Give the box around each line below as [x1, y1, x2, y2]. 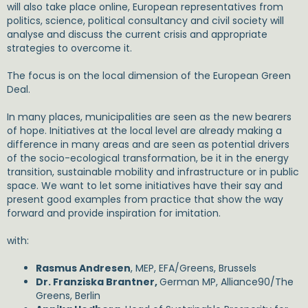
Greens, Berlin [36, 289, 100, 302]
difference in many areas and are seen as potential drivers [7, 137, 289, 151]
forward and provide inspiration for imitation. [7, 206, 221, 220]
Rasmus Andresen [36, 261, 131, 275]
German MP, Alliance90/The [159, 275, 294, 289]
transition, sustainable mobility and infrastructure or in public [7, 165, 299, 179]
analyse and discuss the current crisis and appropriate [7, 27, 267, 41]
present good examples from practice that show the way [7, 192, 283, 206]
